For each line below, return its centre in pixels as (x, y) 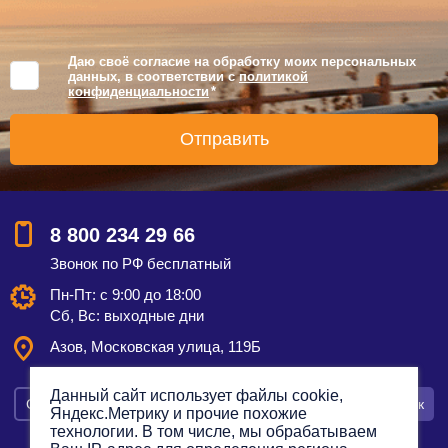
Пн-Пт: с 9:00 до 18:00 (125, 294)
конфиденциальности (138, 91)
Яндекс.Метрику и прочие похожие (178, 413)
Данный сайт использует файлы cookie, (196, 395)
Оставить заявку (237, 403)
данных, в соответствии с (153, 76)
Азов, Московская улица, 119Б (155, 346)
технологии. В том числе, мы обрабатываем (213, 431)
